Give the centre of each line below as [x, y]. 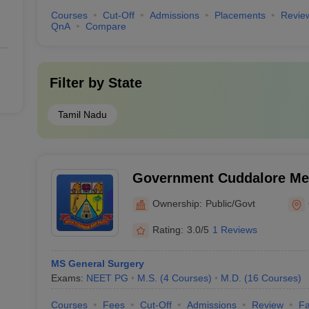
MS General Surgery [97, 263]
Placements [240, 15]
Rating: [168, 229]
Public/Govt [230, 203]
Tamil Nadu [82, 114]
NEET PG [107, 278]
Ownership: [177, 203]
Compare [106, 26]
